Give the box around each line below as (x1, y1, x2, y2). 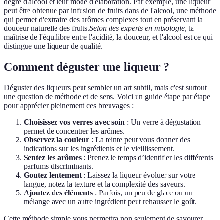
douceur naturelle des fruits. (4, 24, 89, 33)
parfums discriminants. (24, 162, 93, 171)
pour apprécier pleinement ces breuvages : (4, 101, 134, 110)
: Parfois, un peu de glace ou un (93, 189, 192, 197)
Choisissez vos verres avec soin (24, 118, 125, 127)
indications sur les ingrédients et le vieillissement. (24, 144, 175, 153)
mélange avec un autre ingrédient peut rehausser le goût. (24, 197, 197, 206)
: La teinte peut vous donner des (89, 136, 190, 144)
